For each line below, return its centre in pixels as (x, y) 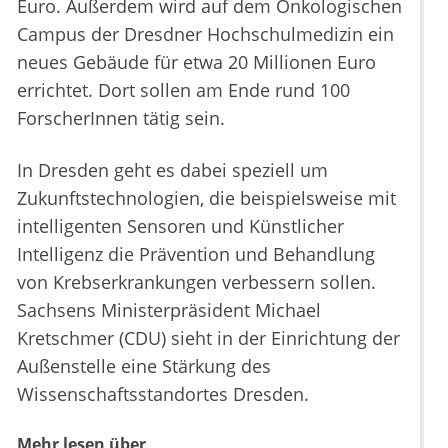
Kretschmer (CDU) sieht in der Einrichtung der (208, 338)
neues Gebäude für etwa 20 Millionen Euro (196, 62)
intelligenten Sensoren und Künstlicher (180, 226)
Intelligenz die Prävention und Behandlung (196, 254)
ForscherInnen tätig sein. (121, 118)
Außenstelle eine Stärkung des (144, 366)
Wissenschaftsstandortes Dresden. (163, 394)
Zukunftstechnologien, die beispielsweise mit (206, 198)
